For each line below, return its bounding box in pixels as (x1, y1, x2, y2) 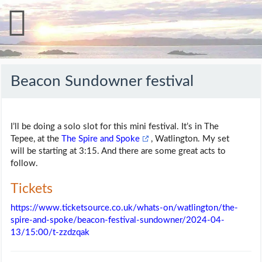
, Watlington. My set (151, 134, 230, 143)
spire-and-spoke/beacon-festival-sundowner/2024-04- (11, 216, 225, 225)
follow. (11, 158, 38, 168)
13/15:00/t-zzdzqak (11, 228, 89, 237)
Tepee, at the (11, 134, 61, 143)
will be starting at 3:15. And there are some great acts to (11, 146, 226, 156)
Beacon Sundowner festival (11, 74, 194, 89)
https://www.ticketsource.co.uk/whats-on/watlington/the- (11, 204, 238, 212)
